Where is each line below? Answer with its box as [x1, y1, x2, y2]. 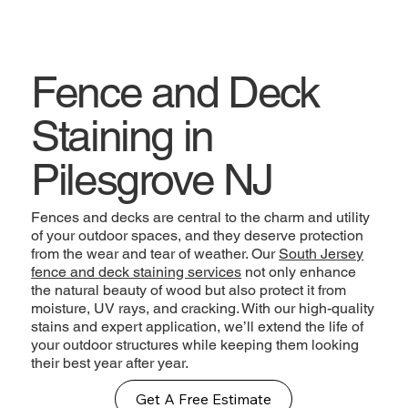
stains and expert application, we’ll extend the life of [31, 317, 364, 335]
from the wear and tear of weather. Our [31, 244, 280, 262]
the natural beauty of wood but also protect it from [31, 280, 347, 299]
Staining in [31, 109, 213, 161]
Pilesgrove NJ [31, 153, 273, 205]
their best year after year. [31, 353, 189, 372]
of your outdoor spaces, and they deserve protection [31, 226, 364, 244]
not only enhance [241, 262, 357, 280]
